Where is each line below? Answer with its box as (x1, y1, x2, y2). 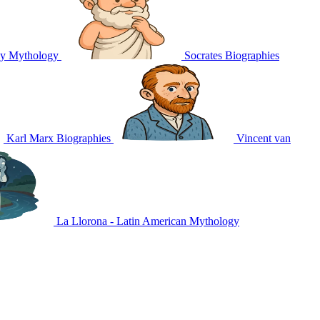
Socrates (184, 49, 222, 61)
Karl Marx (6, 131, 54, 144)
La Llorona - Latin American (56, 214, 186, 227)
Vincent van (236, 131, 291, 144)
